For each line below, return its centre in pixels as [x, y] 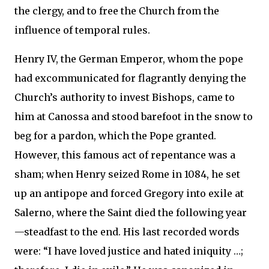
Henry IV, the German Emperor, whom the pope [129, 59]
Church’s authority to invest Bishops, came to [125, 97]
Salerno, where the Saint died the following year [131, 213]
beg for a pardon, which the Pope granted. [115, 136]
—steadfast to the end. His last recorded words [127, 232]
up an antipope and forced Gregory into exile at [129, 193]
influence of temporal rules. [82, 30]
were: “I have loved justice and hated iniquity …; [129, 251]
